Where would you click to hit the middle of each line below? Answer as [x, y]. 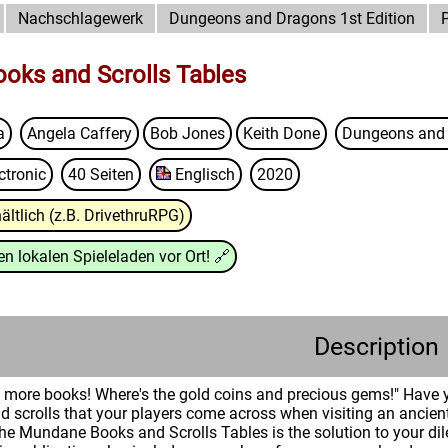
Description [376, 346]
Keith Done [281, 133]
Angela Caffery [79, 133]
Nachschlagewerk [80, 18]
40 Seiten [101, 174]
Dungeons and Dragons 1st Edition [292, 18]
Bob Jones [187, 133]
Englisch [205, 174]
